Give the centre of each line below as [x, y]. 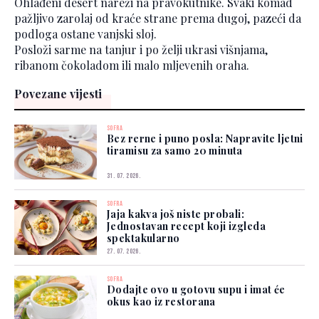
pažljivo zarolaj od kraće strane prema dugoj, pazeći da [158, 19]
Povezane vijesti [58, 94]
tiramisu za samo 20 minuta [175, 151]
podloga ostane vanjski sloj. [85, 34]
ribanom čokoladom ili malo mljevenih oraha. [132, 66]
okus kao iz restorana [161, 302]
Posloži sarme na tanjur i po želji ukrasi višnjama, [141, 50]
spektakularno [143, 239]
